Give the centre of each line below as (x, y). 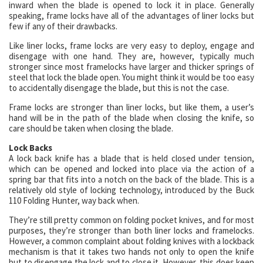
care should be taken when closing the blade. (91, 128)
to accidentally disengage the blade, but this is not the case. (119, 88)
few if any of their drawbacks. (63, 26)
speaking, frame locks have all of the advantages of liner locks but (131, 16)
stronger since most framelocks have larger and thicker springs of (131, 67)
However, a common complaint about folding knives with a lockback (131, 241)
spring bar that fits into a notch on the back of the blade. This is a (131, 179)
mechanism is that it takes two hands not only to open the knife (131, 252)
